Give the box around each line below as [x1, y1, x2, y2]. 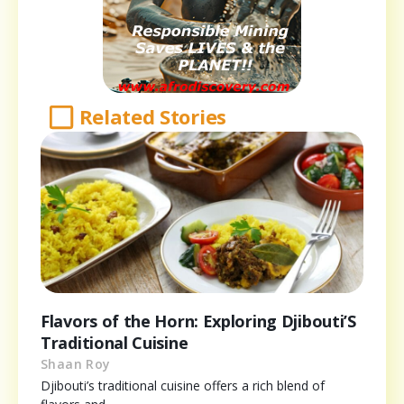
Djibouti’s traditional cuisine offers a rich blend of [41, 377, 325, 395]
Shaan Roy [41, 355, 111, 373]
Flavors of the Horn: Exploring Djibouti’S [41, 310, 356, 333]
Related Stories [78, 103, 226, 131]
